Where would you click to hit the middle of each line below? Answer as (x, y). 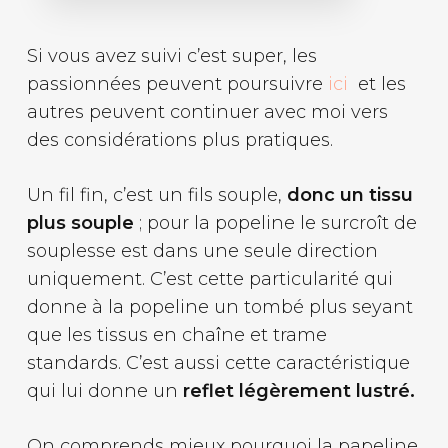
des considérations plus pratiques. (179, 140)
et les (376, 84)
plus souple (80, 223)
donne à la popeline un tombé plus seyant (219, 307)
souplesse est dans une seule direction (202, 251)
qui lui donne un (104, 391)
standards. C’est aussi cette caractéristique (218, 363)
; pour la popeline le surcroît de (275, 223)
